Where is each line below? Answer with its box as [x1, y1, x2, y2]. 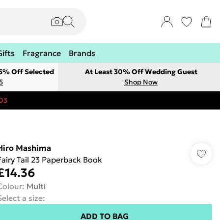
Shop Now [124, 78, 158, 86]
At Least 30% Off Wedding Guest [84, 67, 197, 76]
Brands [69, 48, 95, 58]
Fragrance [23, 48, 61, 58]
